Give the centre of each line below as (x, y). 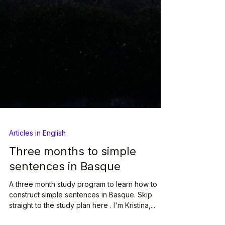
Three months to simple (73, 170)
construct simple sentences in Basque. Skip (81, 213)
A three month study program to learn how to (83, 202)
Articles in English (37, 151)
